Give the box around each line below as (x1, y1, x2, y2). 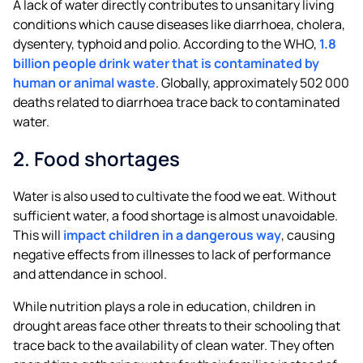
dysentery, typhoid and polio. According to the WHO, (13, 34, 319, 53)
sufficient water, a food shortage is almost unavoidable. (13, 206, 338, 224)
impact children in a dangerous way (63, 225, 281, 244)
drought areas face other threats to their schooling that (13, 316, 340, 335)
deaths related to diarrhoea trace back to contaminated (13, 92, 340, 111)
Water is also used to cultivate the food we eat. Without (13, 186, 336, 205)
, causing (281, 225, 335, 244)
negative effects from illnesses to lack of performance (13, 245, 331, 263)
